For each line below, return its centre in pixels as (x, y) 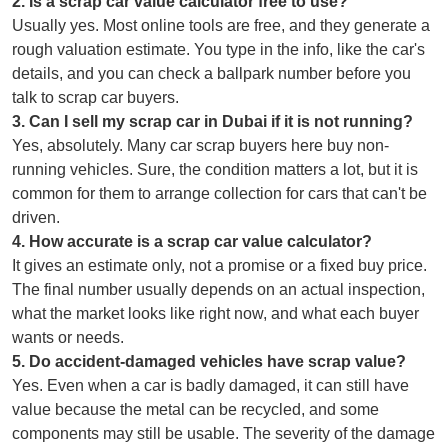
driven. (36, 217)
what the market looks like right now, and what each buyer (215, 313)
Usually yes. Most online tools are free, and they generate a (221, 25)
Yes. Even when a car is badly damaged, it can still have (210, 385)
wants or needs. (68, 337)
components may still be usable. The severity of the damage (223, 433)
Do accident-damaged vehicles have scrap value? (217, 361)
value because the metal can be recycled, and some (195, 409)
